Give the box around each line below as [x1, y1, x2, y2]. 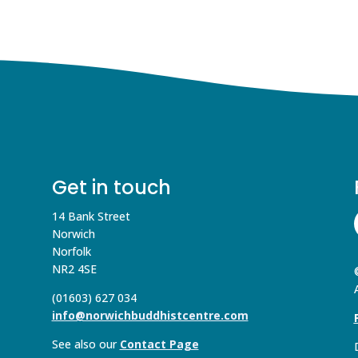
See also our [51, 336, 120, 352]
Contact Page [119, 336, 199, 352]
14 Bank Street [51, 208, 130, 224]
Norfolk [51, 243, 91, 259]
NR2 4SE [51, 261, 97, 276]
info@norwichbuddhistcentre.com [51, 307, 249, 323]
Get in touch [51, 173, 171, 201]
